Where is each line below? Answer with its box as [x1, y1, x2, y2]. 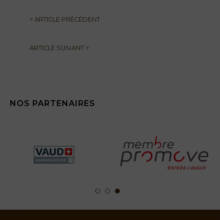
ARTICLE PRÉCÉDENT [33, 15, 100, 23]
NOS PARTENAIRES [10, 98, 95, 108]
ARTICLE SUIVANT [29, 44, 85, 52]
